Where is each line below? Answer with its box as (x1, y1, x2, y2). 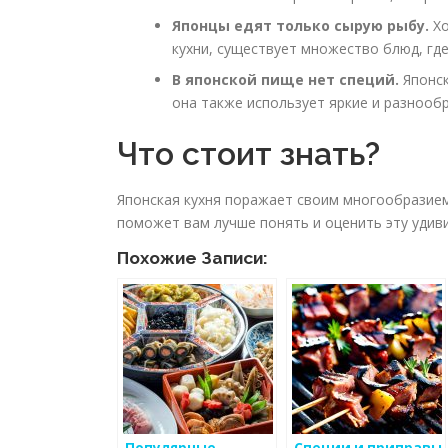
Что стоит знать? (117, 134, 380, 172)
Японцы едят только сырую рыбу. (172, 15, 429, 35)
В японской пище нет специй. (172, 69, 399, 89)
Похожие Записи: (117, 247, 268, 268)
